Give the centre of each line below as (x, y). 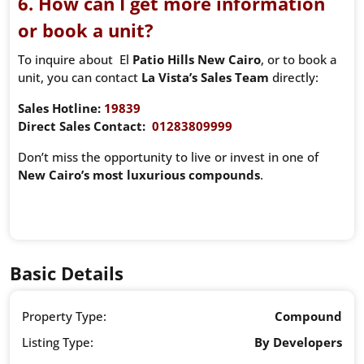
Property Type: (64, 316)
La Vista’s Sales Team (205, 78)
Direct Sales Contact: (82, 126)
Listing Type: (58, 342)
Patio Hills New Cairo (197, 60)
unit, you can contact (80, 78)
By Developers (298, 342)
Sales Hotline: (59, 108)
